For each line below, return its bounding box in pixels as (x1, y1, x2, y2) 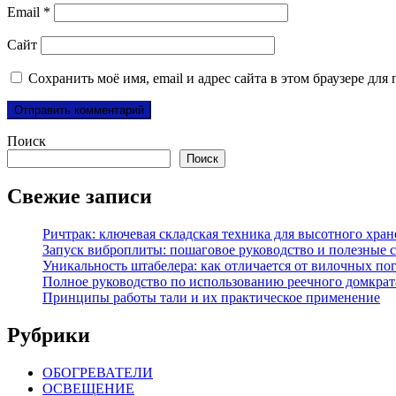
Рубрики (7, 324, 90, 347)
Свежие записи (7, 185, 152, 209)
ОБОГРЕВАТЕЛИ (42, 365, 153, 381)
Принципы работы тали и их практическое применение (42, 290, 380, 306)
